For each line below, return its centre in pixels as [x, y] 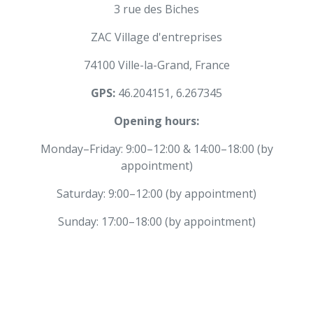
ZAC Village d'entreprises [156, 37]
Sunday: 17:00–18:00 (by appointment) [156, 222]
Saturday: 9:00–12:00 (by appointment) [156, 194]
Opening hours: [156, 121]
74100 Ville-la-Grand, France [156, 65]
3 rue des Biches [156, 9]
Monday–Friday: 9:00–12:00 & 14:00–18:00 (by [156, 149]
